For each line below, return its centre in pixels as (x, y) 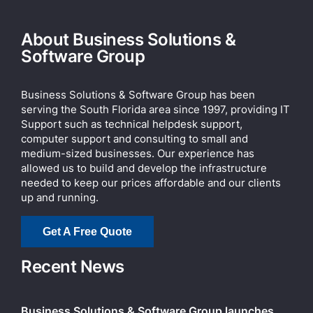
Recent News (73, 266)
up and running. (60, 197)
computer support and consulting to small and (134, 138)
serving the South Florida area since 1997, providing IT (155, 109)
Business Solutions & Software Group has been (138, 94)
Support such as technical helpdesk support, (132, 124)
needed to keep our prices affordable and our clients (151, 182)
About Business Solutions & (129, 39)
